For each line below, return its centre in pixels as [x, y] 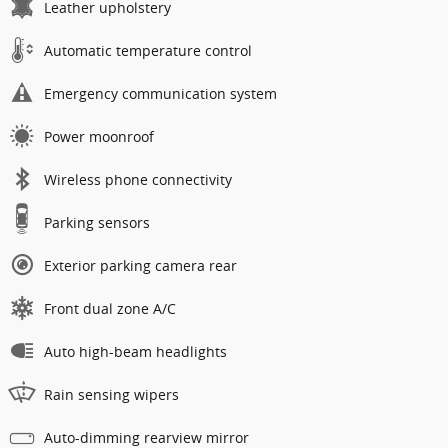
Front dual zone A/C [110, 308]
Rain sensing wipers [111, 394]
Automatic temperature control [148, 50]
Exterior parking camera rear [140, 265]
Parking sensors [97, 222]
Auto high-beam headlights [135, 351]
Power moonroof [99, 136]
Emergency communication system [160, 93]
